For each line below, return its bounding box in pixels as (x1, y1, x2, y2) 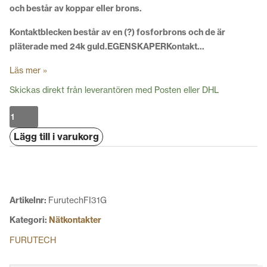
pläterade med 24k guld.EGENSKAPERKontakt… (10, 41, 204, 52)
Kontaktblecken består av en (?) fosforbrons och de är (10, 26, 225, 38)
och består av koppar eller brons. (10, 2, 142, 14)
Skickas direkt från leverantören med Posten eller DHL (10, 84, 219, 95)
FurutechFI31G (48, 194, 107, 205)
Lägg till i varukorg (14, 130, 99, 142)
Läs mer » (10, 64, 47, 75)
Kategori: (10, 214, 49, 225)
